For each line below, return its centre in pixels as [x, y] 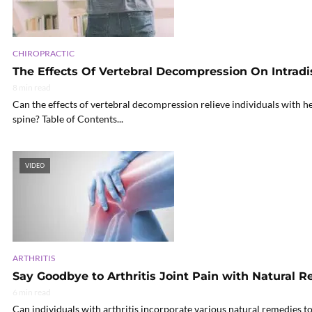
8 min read [32, 87]
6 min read [32, 292]
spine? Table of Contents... [68, 118]
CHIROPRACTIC [44, 53]
